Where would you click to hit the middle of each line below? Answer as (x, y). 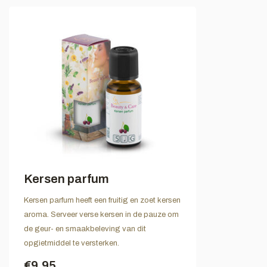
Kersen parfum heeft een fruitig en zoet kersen (102, 200)
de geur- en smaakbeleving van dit (85, 229)
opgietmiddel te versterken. (72, 243)
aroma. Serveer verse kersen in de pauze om (101, 214)
